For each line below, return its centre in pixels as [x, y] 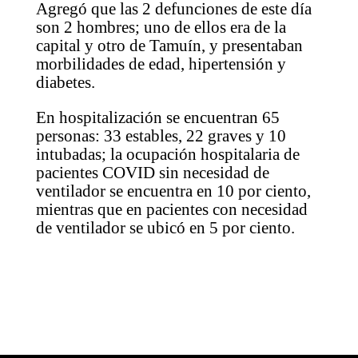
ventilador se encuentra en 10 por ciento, [173, 191]
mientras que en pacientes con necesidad [171, 210]
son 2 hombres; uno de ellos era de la [161, 28]
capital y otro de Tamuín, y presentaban [169, 46]
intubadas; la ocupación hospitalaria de [167, 155]
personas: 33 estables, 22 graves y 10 [161, 136]
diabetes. [65, 83]
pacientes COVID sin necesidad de [152, 173]
